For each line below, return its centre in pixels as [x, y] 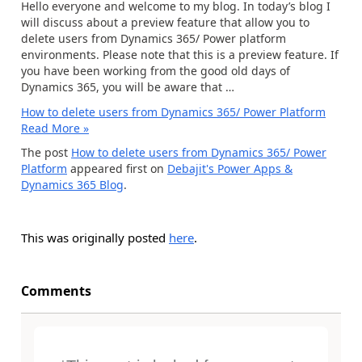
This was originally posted [95, 238]
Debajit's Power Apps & [230, 168]
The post [46, 152]
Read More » [55, 128]
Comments [56, 291]
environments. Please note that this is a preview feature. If [180, 55]
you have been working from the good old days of [156, 71]
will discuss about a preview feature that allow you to [165, 22]
